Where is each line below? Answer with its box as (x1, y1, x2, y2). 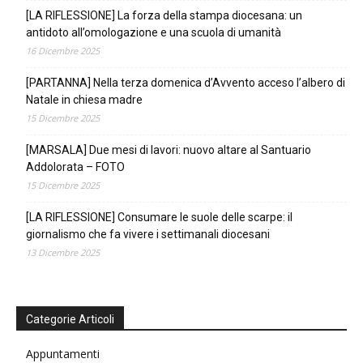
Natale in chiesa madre (26, 92, 143, 106)
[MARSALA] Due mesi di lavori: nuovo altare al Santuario (26, 143, 311, 156)
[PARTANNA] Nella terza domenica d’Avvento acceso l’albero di (26, 75, 345, 89)
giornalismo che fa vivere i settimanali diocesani (26, 227, 270, 241)
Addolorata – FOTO (26, 160, 125, 173)
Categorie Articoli (26, 312, 114, 326)
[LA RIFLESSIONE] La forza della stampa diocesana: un (26, 8, 302, 22)
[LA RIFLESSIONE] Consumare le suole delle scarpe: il (26, 210, 293, 224)
